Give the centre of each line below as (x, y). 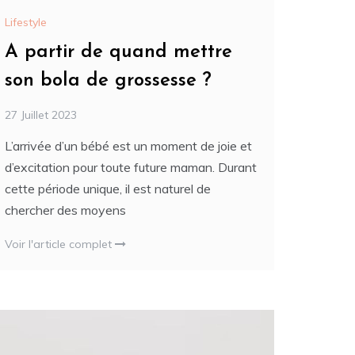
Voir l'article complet (60, 244)
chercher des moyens (65, 210)
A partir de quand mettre (118, 52)
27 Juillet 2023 (41, 115)
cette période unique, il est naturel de (108, 188)
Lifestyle (26, 22)
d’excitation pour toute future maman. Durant (131, 167)
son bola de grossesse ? (108, 80)
